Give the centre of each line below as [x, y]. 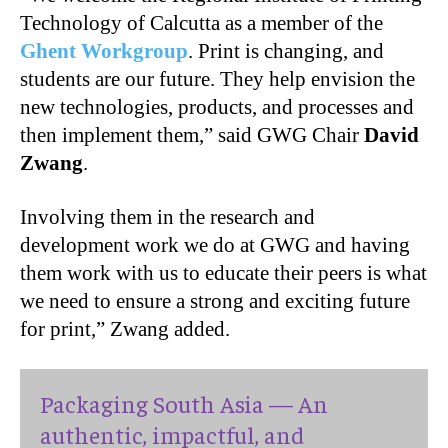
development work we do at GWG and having [215, 245]
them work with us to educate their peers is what [223, 273]
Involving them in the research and [167, 217]
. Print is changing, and [286, 51]
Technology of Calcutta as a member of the [201, 23]
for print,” [65, 329]
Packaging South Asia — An [184, 403]
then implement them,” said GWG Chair [192, 135]
